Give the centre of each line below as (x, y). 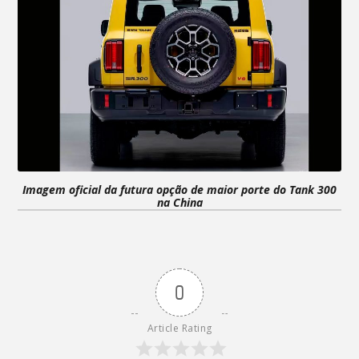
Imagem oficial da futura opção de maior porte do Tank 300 (179, 190)
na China (179, 202)
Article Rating (179, 328)
